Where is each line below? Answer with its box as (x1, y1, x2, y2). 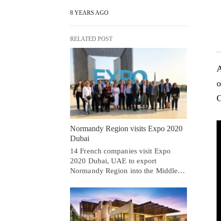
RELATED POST (70, 35, 112, 42)
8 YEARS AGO (70, 9, 109, 16)
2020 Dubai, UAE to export (70, 156, 157, 165)
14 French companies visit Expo (70, 147, 171, 155)
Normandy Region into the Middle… (70, 166, 185, 175)
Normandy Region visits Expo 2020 (70, 124, 183, 133)
